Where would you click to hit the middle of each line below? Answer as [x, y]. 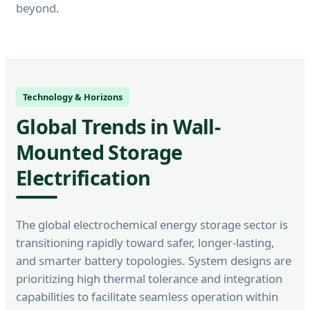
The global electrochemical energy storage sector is [152, 224]
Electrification [83, 177]
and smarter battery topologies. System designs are [154, 260]
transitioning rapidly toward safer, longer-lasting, [145, 242]
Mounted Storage [99, 152]
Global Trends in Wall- [118, 126]
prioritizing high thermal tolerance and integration [149, 278]
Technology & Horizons [73, 97]
